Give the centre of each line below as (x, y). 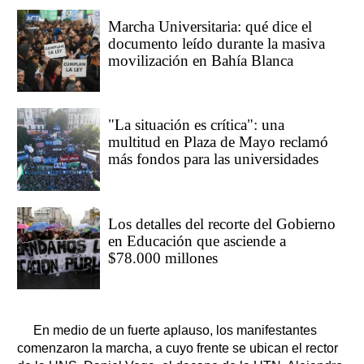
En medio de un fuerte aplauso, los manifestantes (175, 331)
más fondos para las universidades (213, 159)
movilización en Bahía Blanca (200, 60)
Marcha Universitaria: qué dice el (210, 26)
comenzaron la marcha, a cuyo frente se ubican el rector (178, 349)
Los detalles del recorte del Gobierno (221, 223)
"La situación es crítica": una (196, 125)
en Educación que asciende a (197, 240)
